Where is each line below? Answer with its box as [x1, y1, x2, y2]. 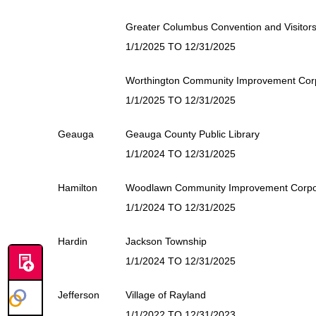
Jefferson [58, 289, 99, 300]
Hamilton [58, 182, 97, 193]
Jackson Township [126, 236, 207, 247]
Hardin [58, 236, 87, 247]
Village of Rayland [126, 289, 206, 300]
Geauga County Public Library [126, 128, 260, 140]
